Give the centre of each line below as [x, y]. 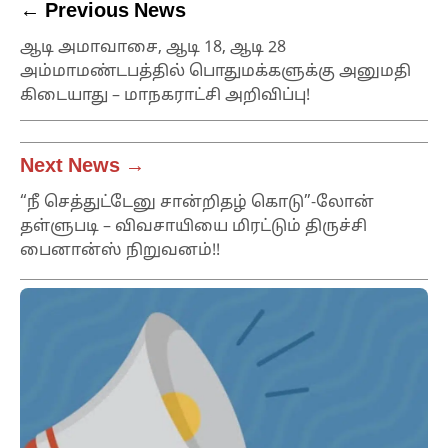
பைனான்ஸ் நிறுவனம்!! [120, 251]
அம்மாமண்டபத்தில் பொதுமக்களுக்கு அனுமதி [215, 72]
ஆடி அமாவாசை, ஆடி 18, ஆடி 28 [153, 48]
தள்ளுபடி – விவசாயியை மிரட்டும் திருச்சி [193, 227]
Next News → [82, 167]
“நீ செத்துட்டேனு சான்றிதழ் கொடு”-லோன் [197, 203]
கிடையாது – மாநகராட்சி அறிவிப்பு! [165, 96]
